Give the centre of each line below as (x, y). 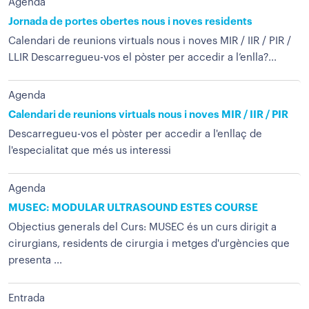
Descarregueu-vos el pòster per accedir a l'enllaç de (135, 134)
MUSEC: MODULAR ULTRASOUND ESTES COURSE (133, 208)
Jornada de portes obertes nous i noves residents (130, 22)
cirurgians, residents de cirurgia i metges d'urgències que (149, 244)
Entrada (27, 298)
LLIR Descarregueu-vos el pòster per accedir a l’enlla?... (142, 58)
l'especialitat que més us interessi (90, 151)
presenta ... (35, 260)
